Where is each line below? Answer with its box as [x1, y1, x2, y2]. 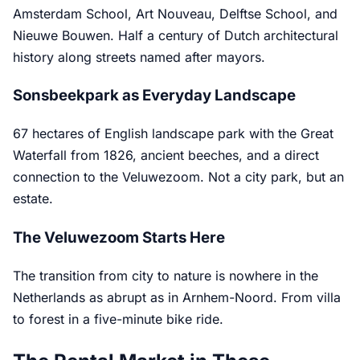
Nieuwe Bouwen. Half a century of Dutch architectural [13, 27, 338, 43]
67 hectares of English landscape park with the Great [13, 125, 333, 142]
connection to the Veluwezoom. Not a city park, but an [13, 169, 344, 186]
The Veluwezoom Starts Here [13, 227, 225, 247]
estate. [13, 190, 53, 207]
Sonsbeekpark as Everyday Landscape [13, 86, 296, 105]
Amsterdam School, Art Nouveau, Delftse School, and [13, 5, 337, 22]
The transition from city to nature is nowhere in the [13, 267, 318, 284]
